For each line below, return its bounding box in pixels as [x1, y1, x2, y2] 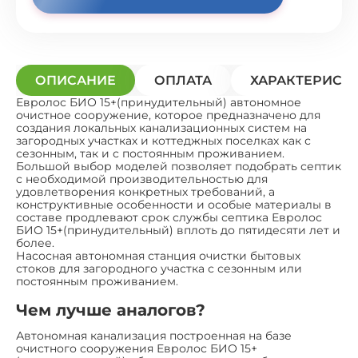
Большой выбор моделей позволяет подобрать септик [16, 159, 341, 174]
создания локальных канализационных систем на [16, 121, 307, 136]
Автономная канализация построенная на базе [16, 328, 292, 344]
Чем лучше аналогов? [16, 300, 205, 320]
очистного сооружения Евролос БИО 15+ [16, 341, 257, 356]
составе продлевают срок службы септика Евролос [16, 210, 322, 225]
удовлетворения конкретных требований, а [16, 185, 275, 200]
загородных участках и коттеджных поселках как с [16, 133, 311, 149]
